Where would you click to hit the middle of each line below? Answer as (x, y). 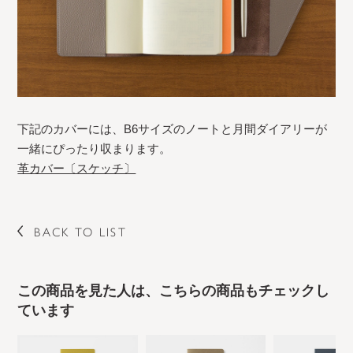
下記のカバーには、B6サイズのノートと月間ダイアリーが (173, 128)
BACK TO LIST (81, 232)
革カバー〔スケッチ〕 (77, 168)
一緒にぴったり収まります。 (95, 148)
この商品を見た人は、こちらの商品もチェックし (174, 290)
